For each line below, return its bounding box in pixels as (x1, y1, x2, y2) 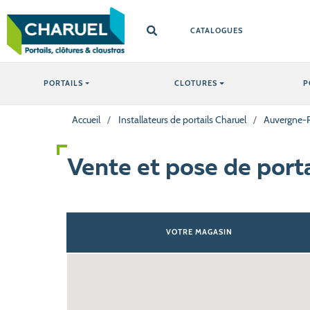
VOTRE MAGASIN (166, 227, 232, 237)
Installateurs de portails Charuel (118, 113, 246, 126)
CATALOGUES (190, 26, 243, 35)
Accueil (72, 113, 101, 126)
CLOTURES (174, 78, 218, 88)
